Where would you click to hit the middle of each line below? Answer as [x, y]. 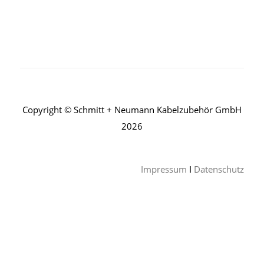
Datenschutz [219, 169]
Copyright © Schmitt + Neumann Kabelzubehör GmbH [132, 109]
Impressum [164, 169]
